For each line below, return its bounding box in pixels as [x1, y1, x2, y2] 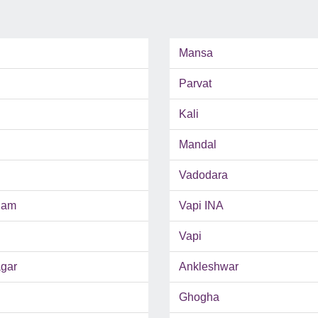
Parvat [179, 77, 212, 90]
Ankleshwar [179, 261, 238, 273]
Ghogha [179, 291, 219, 304]
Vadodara [179, 169, 228, 182]
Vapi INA [179, 199, 224, 212]
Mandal [179, 138, 216, 151]
